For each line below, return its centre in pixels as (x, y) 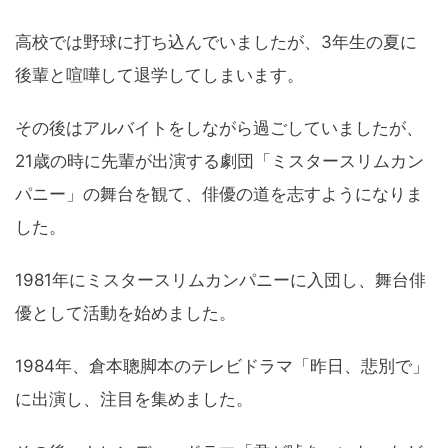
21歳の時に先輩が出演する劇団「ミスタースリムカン (219, 161)
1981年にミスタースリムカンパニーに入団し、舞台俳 (220, 280)
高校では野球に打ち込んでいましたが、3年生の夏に (216, 42)
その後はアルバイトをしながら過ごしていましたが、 (219, 128)
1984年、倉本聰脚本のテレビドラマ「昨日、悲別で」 (222, 366)
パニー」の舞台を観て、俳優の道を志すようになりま (219, 194)
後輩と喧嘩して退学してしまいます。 (159, 75)
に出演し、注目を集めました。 (134, 399)
